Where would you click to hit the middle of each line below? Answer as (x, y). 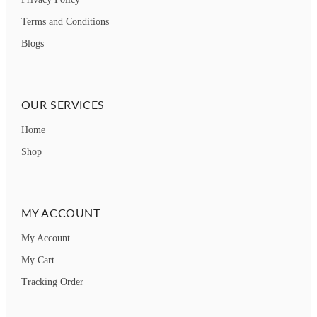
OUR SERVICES (63, 105)
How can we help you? (158, 289)
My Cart (38, 260)
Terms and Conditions (65, 22)
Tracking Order (52, 282)
